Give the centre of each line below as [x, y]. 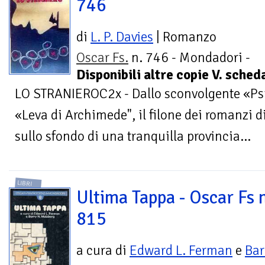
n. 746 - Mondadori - [189, 57]
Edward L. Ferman [181, 251]
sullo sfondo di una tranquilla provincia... [133, 136]
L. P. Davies [122, 37]
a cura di [103, 251]
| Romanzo [185, 37]
